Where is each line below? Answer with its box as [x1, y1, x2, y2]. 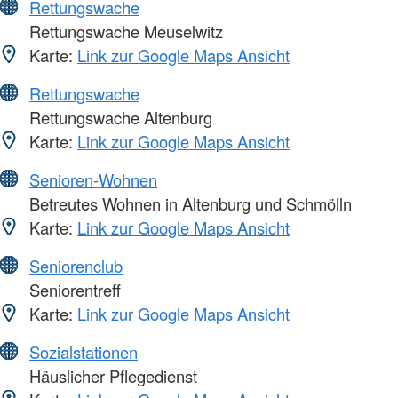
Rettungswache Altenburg [25, 105, 212, 129]
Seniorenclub [29, 253, 123, 277]
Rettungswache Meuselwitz [25, 19, 223, 43]
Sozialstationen [29, 339, 138, 363]
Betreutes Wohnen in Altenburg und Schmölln [25, 191, 352, 215]
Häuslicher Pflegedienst [25, 363, 197, 387]
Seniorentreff [25, 277, 121, 301]
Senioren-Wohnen [29, 167, 157, 191]
